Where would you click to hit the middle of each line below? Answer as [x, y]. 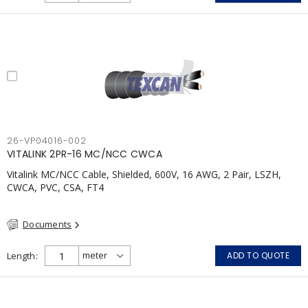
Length [21, 255]
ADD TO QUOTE [258, 255]
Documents [47, 224]
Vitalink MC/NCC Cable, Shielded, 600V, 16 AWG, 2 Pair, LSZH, [144, 174]
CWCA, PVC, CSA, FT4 [55, 187]
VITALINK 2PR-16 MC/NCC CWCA [85, 154]
